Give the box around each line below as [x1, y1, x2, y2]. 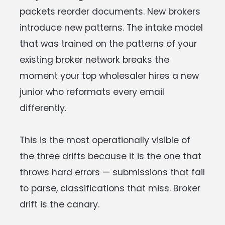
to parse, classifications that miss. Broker [20, 182, 200, 194]
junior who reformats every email [20, 85, 164, 98]
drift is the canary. [20, 198, 99, 210]
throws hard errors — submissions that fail [20, 166, 205, 178]
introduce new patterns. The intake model [20, 21, 203, 34]
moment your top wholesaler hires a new [20, 69, 199, 82]
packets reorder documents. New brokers [20, 5, 200, 18]
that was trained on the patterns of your [20, 37, 197, 50]
